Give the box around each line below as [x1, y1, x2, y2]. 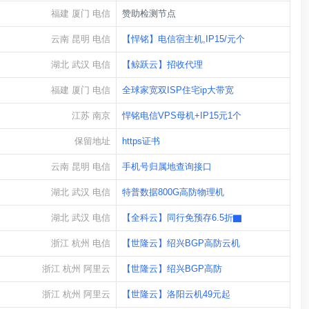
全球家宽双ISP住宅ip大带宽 [122, 85, 234, 96]
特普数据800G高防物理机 [122, 187, 224, 198]
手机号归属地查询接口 [122, 161, 212, 172]
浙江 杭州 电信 [51, 238, 110, 249]
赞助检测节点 [122, 8, 176, 19]
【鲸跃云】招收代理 [122, 59, 203, 70]
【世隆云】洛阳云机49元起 [122, 289, 230, 300]
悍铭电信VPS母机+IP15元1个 [122, 110, 241, 121]
